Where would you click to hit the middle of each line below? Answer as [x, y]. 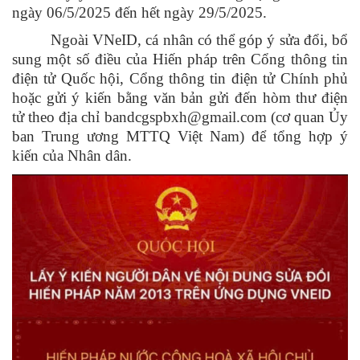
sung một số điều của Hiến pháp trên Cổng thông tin [180, 59]
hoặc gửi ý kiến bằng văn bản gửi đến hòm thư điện [180, 98]
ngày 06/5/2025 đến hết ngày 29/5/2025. [139, 13]
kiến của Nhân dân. [72, 156]
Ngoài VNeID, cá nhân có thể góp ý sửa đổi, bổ [199, 40]
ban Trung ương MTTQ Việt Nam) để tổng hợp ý [180, 137]
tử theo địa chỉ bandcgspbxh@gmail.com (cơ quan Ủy [180, 117]
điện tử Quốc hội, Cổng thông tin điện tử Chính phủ [180, 79]
